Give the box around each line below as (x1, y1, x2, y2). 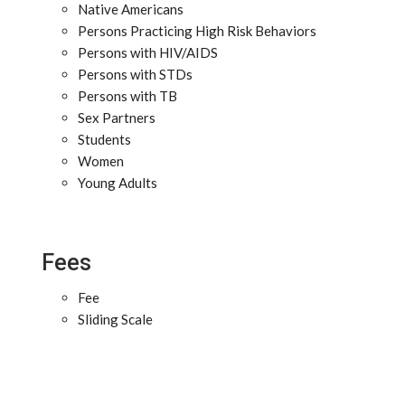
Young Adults (78, 174, 157, 191)
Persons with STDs (78, 66, 193, 82)
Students (78, 131, 131, 147)
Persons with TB (78, 88, 177, 104)
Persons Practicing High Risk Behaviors (78, 23, 316, 39)
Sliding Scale (78, 311, 153, 327)
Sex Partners (78, 109, 155, 126)
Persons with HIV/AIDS (78, 44, 218, 61)
